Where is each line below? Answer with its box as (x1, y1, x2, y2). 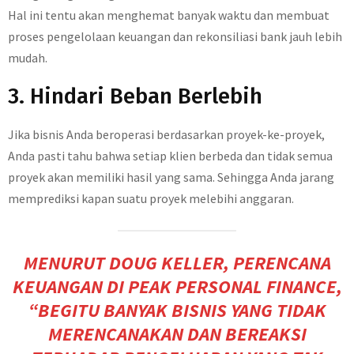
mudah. (8, 50, 47, 66)
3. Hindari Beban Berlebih (8, 83, 262, 109)
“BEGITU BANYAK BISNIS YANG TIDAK (28, 298, 326, 322)
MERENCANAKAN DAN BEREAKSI (47, 322, 307, 346)
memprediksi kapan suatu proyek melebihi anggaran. (8, 190, 294, 206)
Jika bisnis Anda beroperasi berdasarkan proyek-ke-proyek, (8, 126, 325, 142)
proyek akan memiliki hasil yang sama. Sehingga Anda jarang (8, 169, 337, 185)
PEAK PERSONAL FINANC (127, 274, 326, 299)
